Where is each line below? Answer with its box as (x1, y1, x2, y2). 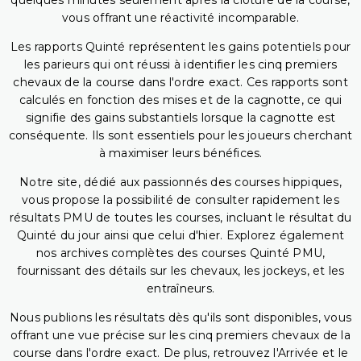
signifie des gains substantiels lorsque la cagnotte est (25, 110, 336, 126)
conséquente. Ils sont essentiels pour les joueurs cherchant (8, 128, 353, 143)
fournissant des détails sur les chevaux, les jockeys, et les (16, 263, 345, 279)
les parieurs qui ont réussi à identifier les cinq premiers (23, 57, 338, 73)
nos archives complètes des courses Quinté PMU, (35, 246, 326, 261)
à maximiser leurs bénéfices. (98, 146, 263, 161)
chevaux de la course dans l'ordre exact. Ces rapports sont (13, 75, 348, 90)
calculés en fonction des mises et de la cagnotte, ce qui (19, 93, 342, 108)
